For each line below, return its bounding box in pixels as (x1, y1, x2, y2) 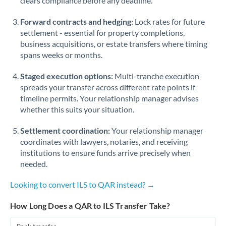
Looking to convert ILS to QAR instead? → (10, 180, 155, 189)
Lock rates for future (133, 17, 205, 26)
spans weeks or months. (20, 50, 102, 60)
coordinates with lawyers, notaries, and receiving (20, 137, 188, 146)
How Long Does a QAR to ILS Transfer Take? (10, 201, 171, 210)
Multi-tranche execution (113, 71, 199, 81)
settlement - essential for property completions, (20, 28, 185, 37)
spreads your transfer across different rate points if (20, 82, 195, 92)
